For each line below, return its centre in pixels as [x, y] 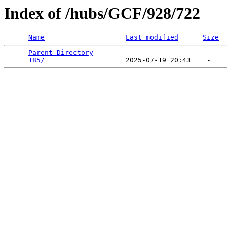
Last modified [152, 37]
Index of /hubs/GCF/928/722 [102, 13]
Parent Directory [61, 53]
